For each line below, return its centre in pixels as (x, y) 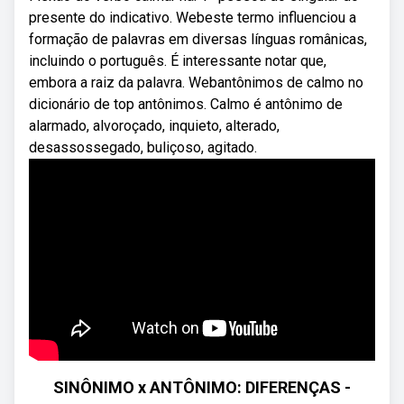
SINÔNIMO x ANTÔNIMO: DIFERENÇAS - (202, 387)
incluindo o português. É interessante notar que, (178, 61)
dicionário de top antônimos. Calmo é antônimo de (186, 104)
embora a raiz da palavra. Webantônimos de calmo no (196, 83)
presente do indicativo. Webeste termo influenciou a (193, 18)
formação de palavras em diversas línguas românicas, (198, 39)
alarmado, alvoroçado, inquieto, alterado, (154, 126)
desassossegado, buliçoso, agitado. (143, 147)
